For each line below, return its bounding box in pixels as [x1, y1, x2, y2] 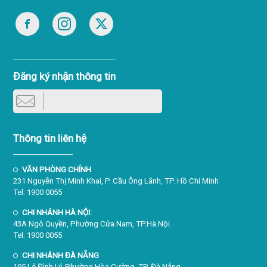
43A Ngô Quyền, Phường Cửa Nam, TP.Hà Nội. [13, 219, 172, 229]
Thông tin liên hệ [13, 132, 87, 145]
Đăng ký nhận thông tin [13, 70, 116, 83]
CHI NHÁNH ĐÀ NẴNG [22, 251, 100, 260]
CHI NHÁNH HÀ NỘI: [22, 208, 92, 218]
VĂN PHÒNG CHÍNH [22, 165, 92, 175]
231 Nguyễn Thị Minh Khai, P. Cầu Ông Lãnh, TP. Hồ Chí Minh [13, 176, 219, 186]
